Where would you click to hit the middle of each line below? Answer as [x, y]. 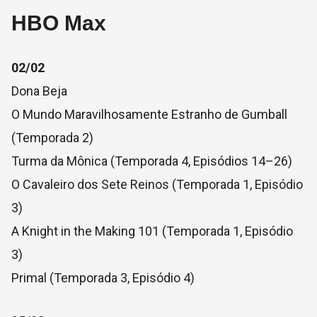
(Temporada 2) [52, 138]
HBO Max [59, 23]
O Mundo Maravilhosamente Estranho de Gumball [149, 114]
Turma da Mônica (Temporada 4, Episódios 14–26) [152, 161]
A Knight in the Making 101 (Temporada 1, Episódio [152, 231]
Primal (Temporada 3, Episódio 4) [103, 278]
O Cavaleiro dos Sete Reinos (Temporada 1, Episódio [157, 184]
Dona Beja [39, 91]
